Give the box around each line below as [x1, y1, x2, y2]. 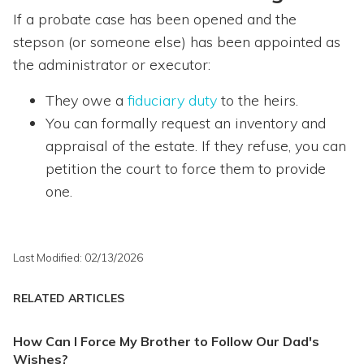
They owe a [45, 90, 128, 110]
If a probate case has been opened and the [13, 9, 297, 28]
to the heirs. [217, 90, 298, 110]
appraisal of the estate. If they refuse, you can [45, 136, 346, 155]
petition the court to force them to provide [45, 158, 326, 178]
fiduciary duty [128, 90, 217, 110]
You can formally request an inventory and [45, 113, 326, 132]
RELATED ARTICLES [13, 290, 124, 305]
